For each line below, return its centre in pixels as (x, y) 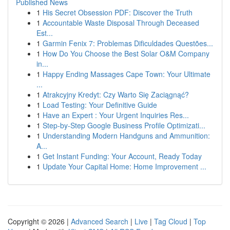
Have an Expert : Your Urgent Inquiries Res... (116, 115)
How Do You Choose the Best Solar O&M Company (126, 53)
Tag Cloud (171, 221)
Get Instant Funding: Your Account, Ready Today (122, 156)
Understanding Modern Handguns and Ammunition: (126, 136)
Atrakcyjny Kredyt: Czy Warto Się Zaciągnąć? (116, 94)
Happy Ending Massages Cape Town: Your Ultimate (127, 74)
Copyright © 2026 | (39, 221)
